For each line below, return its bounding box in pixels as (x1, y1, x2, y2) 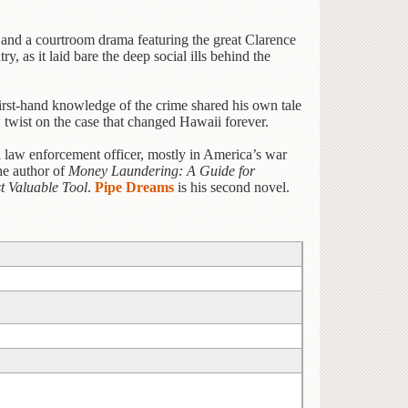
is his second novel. (174, 179, 290, 196)
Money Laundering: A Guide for (68, 163, 255, 179)
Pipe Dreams (95, 179, 174, 196)
